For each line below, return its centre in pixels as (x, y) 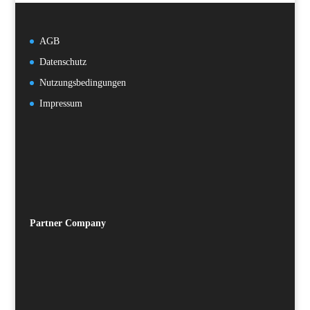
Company (85, 223)
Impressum (61, 103)
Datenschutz (63, 62)
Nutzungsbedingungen (82, 82)
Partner (46, 223)
